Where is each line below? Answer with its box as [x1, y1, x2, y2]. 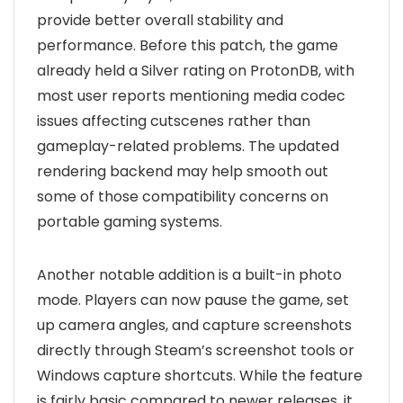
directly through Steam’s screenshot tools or [37, 339, 354, 361]
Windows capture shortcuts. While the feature [37, 364, 363, 386]
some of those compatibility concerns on [37, 185, 328, 207]
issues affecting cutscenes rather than [37, 110, 310, 131]
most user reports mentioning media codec [37, 85, 345, 106]
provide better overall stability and [37, 9, 283, 31]
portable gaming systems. [37, 210, 222, 232]
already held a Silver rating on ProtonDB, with [37, 59, 354, 81]
